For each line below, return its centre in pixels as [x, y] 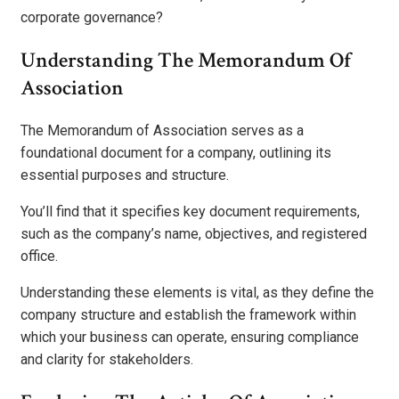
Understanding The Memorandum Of [186, 61]
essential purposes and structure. [125, 175]
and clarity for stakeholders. [107, 360]
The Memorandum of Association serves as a [162, 131]
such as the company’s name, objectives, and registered [194, 234]
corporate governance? [92, 18]
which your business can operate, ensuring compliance [190, 338]
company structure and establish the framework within [188, 315]
